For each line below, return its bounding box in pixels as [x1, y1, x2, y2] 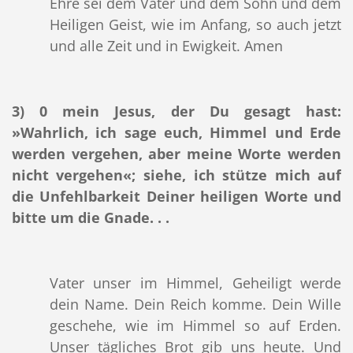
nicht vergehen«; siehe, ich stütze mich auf [11, 165, 342, 185]
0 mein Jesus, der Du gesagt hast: [39, 102, 342, 121]
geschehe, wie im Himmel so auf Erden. [49, 316, 342, 336]
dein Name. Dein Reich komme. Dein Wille [49, 295, 342, 314]
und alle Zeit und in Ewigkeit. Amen [49, 36, 283, 56]
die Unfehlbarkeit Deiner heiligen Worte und [11, 187, 342, 206]
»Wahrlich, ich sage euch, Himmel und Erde [11, 123, 342, 143]
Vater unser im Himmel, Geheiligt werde [49, 273, 342, 293]
